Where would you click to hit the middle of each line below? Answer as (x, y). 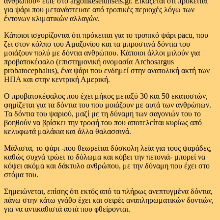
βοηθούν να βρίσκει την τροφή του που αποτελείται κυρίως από (103, 123)
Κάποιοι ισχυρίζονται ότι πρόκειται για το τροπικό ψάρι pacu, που (106, 35)
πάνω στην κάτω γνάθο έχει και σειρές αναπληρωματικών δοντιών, (109, 200)
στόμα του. (21, 175)
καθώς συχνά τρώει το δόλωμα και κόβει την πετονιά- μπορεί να (105, 157)
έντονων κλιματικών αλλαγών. (52, 18)
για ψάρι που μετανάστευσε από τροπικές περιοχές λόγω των (99, 10)
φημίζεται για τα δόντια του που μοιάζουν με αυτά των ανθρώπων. (108, 105)
